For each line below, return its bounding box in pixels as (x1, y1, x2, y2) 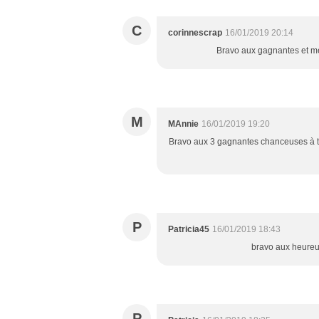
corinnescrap (168, 28, 222, 38)
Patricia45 (168, 224, 209, 234)
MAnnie (168, 119, 199, 129)
